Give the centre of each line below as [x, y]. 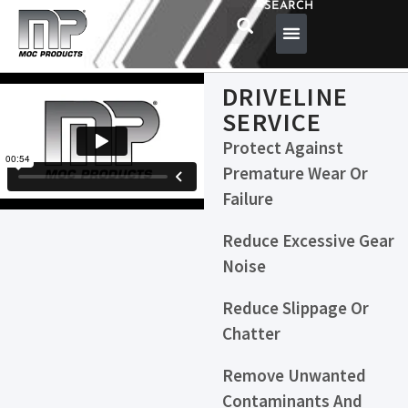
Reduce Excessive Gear [308, 240]
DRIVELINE [286, 97]
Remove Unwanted [294, 375]
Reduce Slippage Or [296, 308]
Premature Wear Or [295, 173]
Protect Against [283, 148]
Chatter [251, 333]
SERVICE [272, 122]
